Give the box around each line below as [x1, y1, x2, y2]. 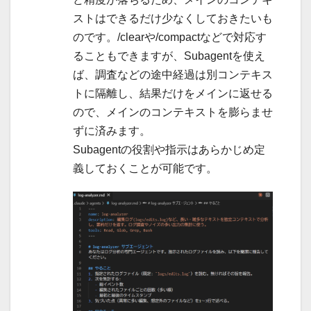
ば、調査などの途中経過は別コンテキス [73, 69, 273, 81]
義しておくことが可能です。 [73, 162, 217, 175]
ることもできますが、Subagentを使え [73, 50, 265, 62]
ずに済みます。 [73, 125, 151, 137]
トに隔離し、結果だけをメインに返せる [73, 87, 273, 100]
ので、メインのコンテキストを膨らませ [73, 106, 273, 119]
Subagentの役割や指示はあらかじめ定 [73, 144, 265, 156]
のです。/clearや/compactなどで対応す [73, 31, 267, 44]
